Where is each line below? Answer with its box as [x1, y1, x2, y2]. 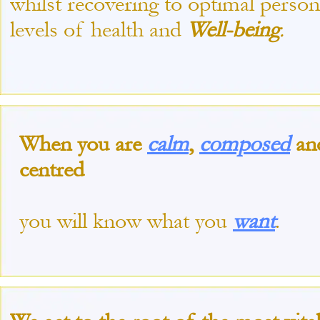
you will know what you [19, 208, 233, 234]
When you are [19, 131, 147, 156]
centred [19, 156, 84, 182]
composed [199, 131, 290, 156]
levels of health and [10, 16, 187, 42]
